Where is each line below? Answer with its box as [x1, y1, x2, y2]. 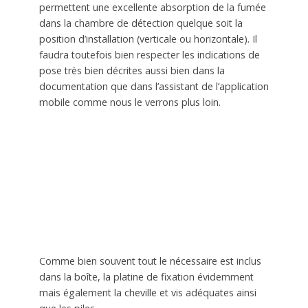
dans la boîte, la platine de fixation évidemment [38, 270, 254, 284]
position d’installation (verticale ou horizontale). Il [38, 32, 257, 46]
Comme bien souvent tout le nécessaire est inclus [38, 254, 261, 268]
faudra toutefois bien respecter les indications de [38, 48, 260, 62]
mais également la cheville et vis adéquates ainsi [38, 286, 256, 300]
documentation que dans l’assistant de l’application [38, 80, 269, 93]
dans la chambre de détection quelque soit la [38, 16, 243, 30]
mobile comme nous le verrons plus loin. [38, 96, 221, 109]
